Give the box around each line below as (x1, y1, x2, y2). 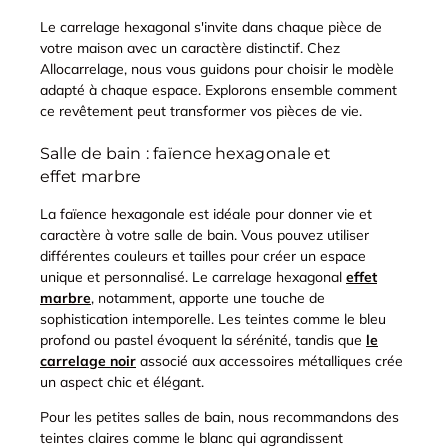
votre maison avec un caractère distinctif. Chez (40, 38, 340, 57)
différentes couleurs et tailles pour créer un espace (40, 246, 366, 265)
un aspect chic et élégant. (40, 372, 204, 391)
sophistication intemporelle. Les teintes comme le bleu (40, 309, 386, 328)
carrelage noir (40, 351, 136, 370)
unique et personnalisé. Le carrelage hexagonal (40, 267, 346, 286)
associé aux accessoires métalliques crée (136, 351, 403, 370)
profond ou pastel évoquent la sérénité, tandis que (40, 330, 366, 349)
